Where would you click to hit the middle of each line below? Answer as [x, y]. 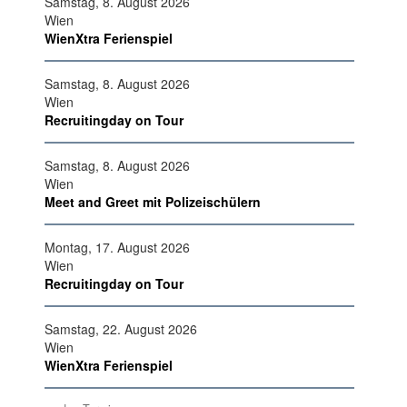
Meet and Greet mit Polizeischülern [153, 201]
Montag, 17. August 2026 [117, 247]
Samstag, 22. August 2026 [121, 328]
